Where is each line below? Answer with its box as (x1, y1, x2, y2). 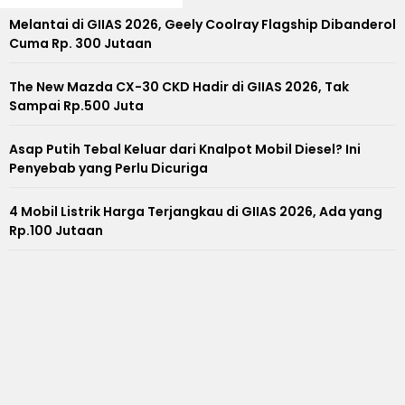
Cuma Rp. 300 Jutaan (9, 33, 152, 52)
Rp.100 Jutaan (9, 221, 103, 240)
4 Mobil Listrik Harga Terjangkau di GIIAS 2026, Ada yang (9, 202, 382, 221)
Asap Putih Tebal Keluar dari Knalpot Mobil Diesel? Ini (9, 139, 361, 158)
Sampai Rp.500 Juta (9, 96, 144, 115)
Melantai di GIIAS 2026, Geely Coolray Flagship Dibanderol (9, 14, 396, 33)
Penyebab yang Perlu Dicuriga (9, 158, 208, 177)
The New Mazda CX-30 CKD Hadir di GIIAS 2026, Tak (9, 77, 349, 96)
